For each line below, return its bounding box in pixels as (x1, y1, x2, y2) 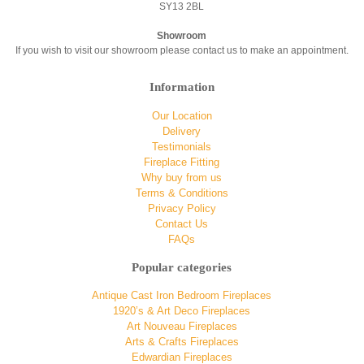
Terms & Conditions (135, 186, 228, 199)
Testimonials (152, 140, 212, 153)
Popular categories (132, 260, 232, 274)
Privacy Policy (147, 201, 216, 214)
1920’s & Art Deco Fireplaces (113, 305, 251, 318)
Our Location (151, 109, 212, 122)
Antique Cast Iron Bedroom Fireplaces (92, 289, 272, 302)
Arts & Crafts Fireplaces (124, 336, 239, 349)
